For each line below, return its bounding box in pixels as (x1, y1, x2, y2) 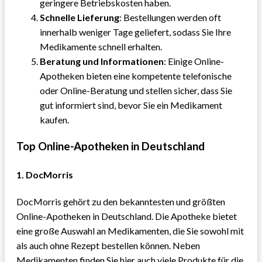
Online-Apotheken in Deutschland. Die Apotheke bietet (16, 211, 237, 222)
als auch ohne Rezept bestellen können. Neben (16, 240, 200, 251)
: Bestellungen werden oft (119, 11, 221, 23)
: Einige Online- (164, 55, 224, 67)
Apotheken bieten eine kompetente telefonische (40, 70, 232, 81)
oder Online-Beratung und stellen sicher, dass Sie (40, 84, 232, 96)
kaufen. (40, 113, 69, 125)
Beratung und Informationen (40, 55, 164, 67)
